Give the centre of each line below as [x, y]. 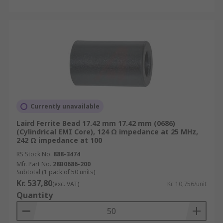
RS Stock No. [34, 154]
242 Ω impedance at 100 [59, 140]
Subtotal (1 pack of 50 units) [56, 172]
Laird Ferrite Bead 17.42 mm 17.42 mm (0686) [96, 123]
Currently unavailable [65, 106]
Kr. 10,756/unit [187, 184]
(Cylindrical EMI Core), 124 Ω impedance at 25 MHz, [107, 132]
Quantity [35, 195]
